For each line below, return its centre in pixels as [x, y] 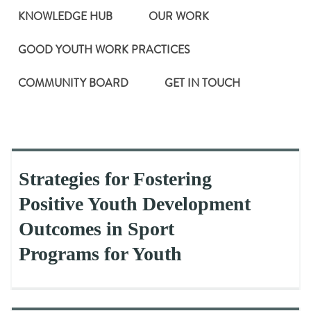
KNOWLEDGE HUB [65, 16]
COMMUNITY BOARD [73, 83]
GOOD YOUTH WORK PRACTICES [104, 50]
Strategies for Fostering [115, 179]
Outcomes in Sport [96, 229]
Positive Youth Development [135, 204]
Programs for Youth [100, 254]
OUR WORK [179, 16]
